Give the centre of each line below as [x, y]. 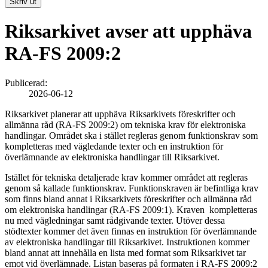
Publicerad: [26, 83]
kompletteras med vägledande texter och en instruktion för [114, 146]
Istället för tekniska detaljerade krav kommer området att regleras [126, 177]
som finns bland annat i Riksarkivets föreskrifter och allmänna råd [128, 199]
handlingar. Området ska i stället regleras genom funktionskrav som [131, 135]
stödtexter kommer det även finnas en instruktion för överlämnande [131, 231]
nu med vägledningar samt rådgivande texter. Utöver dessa [115, 220]
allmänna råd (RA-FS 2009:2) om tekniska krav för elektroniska [125, 124]
